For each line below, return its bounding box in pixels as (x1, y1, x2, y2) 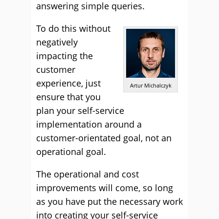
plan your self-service (36, 105, 124, 116)
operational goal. (36, 146, 106, 157)
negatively (36, 36, 78, 48)
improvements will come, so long (36, 182, 173, 194)
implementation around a (36, 118, 142, 130)
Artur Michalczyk (130, 82, 172, 89)
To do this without (36, 22, 110, 34)
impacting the (36, 50, 93, 62)
